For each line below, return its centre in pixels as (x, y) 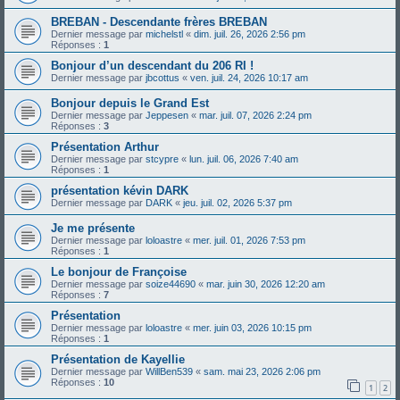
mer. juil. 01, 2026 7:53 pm (249, 240)
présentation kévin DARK (120, 191)
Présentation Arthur (105, 147)
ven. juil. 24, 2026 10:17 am (249, 78)
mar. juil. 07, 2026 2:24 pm (255, 115)
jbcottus (162, 78)
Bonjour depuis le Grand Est (130, 103)
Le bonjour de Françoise (119, 272)
